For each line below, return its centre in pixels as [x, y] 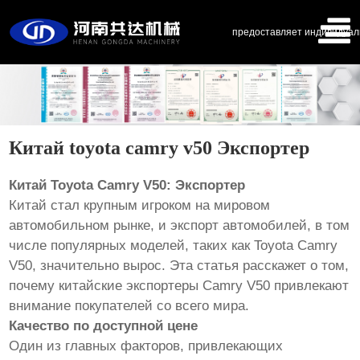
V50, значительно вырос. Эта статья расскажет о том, [179, 265]
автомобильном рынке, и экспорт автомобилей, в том [180, 225]
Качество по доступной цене [104, 325]
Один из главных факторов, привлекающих [146, 346]
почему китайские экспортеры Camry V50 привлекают [179, 285]
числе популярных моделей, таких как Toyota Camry [174, 245]
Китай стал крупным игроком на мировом [140, 205]
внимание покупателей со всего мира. [129, 305]
